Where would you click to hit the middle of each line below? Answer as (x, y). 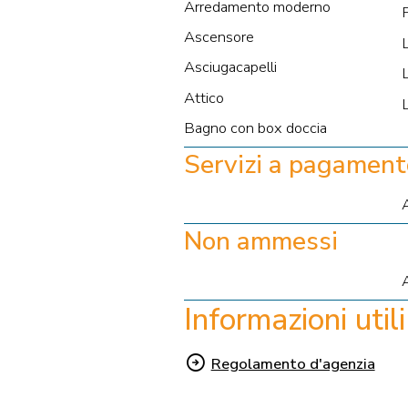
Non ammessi (260, 241)
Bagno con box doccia (255, 128)
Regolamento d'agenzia (293, 364)
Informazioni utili (294, 320)
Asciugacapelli (230, 67)
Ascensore (219, 37)
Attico (204, 97)
